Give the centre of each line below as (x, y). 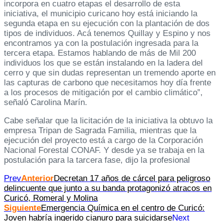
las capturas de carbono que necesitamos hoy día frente (108, 83)
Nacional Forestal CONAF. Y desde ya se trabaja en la (104, 150)
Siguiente (22, 208)
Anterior (37, 179)
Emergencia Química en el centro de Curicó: (123, 208)
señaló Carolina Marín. (46, 103)
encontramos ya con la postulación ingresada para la (101, 43)
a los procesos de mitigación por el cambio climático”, (103, 93)
